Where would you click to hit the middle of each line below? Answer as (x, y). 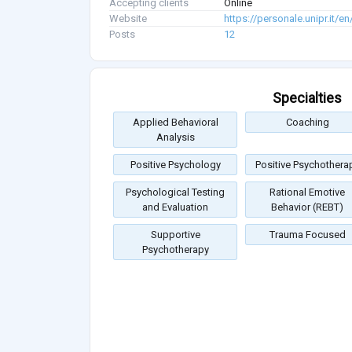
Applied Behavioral (175, 123)
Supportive (175, 235)
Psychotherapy (175, 250)
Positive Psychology (175, 165)
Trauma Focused (307, 235)
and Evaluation (175, 207)
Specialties (307, 98)
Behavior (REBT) (307, 207)
